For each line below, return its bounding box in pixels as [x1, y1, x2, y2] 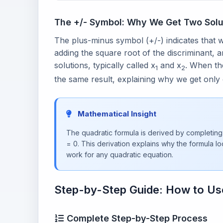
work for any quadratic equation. [66, 150, 173, 159]
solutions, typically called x [54, 60, 155, 71]
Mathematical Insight [76, 109, 156, 119]
